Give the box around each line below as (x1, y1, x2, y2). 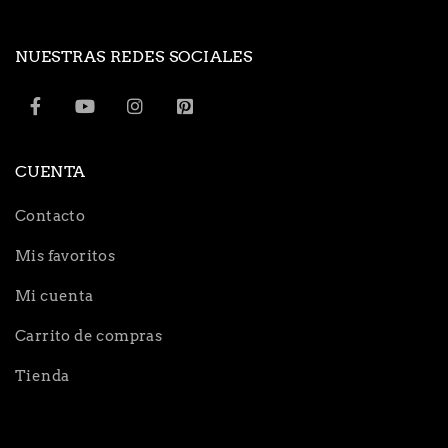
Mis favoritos (15, 246, 116, 265)
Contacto (15, 206, 86, 225)
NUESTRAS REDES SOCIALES (15, 46, 253, 66)
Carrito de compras (15, 326, 163, 345)
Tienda (15, 366, 70, 385)
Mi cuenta (15, 286, 94, 305)
